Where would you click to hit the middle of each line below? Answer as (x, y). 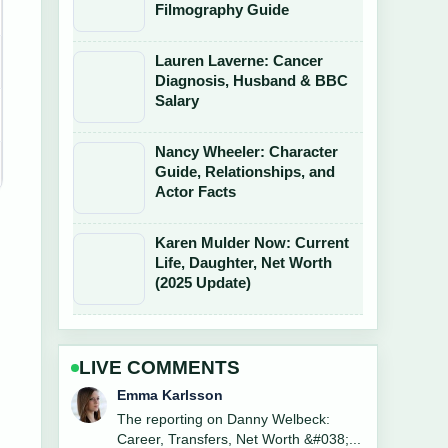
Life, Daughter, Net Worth (243, 262)
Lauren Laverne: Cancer (239, 60)
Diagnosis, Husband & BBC (251, 80)
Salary (177, 100)
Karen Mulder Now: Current (252, 242)
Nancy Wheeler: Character (246, 151)
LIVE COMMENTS (159, 367)
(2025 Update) (203, 282)
